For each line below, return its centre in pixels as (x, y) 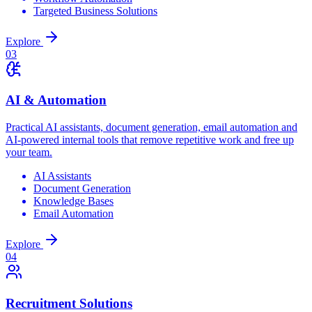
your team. (29, 152)
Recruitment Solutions (69, 303)
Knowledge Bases (73, 201)
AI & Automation (56, 100)
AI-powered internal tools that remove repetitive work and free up (150, 139)
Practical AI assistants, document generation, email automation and (151, 127)
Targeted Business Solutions (95, 10)
